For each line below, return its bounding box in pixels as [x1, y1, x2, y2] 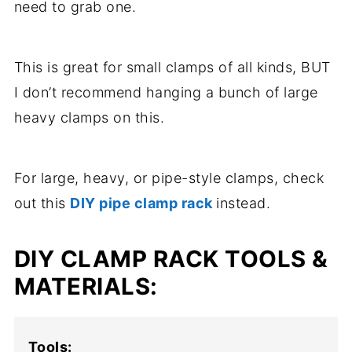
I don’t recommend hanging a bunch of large [13, 84, 318, 101]
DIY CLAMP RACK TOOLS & [13, 245, 328, 273]
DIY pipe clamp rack [70, 195, 217, 211]
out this [13, 195, 71, 211]
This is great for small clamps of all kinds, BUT [13, 59, 331, 75]
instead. [216, 195, 271, 211]
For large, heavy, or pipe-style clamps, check [13, 170, 324, 186]
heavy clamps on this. [13, 109, 165, 126]
